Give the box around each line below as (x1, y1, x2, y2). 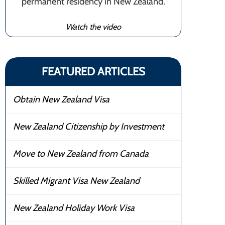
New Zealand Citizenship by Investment (13, 121, 164, 132)
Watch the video (65, 21, 121, 32)
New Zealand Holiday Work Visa (13, 202, 135, 213)
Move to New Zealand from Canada (13, 148, 149, 159)
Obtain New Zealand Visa (13, 93, 109, 105)
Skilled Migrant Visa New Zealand (13, 175, 140, 186)
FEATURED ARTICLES (41, 64, 145, 78)
